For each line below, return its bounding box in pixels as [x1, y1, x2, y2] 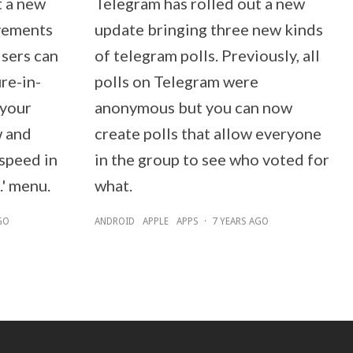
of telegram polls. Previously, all [94, 46, 320, 65]
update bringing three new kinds [94, 20, 323, 39]
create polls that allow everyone [94, 124, 321, 143]
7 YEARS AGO [211, 216, 269, 228]
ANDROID [94, 216, 135, 228]
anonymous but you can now [94, 98, 292, 117]
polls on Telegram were [94, 72, 258, 91]
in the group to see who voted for [94, 150, 329, 169]
